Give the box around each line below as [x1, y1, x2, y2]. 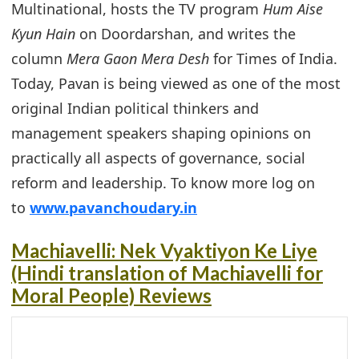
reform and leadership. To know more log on [11, 172, 315, 192]
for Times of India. [209, 48, 337, 68]
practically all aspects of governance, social [11, 147, 305, 167]
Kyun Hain [11, 23, 75, 43]
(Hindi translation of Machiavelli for [11, 260, 323, 284]
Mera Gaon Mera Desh [67, 48, 209, 68]
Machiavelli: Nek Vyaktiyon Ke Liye [11, 238, 317, 262]
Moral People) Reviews [11, 283, 212, 307]
